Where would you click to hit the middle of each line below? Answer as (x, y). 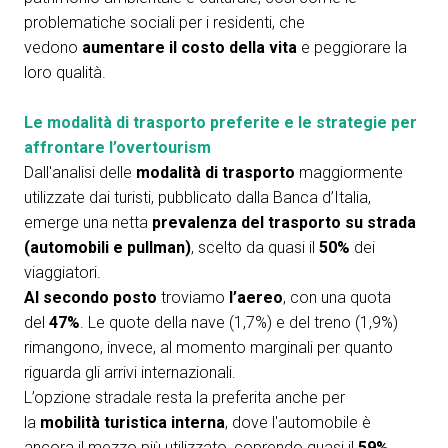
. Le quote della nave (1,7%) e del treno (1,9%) (239, 323)
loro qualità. (65, 73)
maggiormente (349, 173)
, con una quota (337, 298)
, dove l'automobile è (298, 423)
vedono (53, 48)
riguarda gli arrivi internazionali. (130, 373)
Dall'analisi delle (80, 173)
